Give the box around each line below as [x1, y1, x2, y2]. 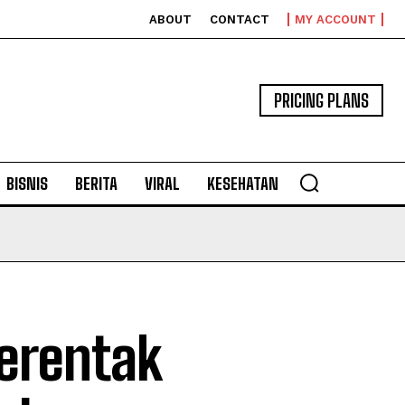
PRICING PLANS [274, 89, 369, 111]
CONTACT [210, 13, 269, 26]
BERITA [75, 174, 118, 193]
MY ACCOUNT [295, 13, 376, 26]
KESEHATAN [207, 174, 278, 193]
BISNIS [6, 174, 48, 193]
